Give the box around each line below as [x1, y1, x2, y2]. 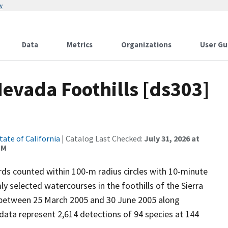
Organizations [121, 40, 172, 49]
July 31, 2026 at [144, 133, 199, 144]
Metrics [67, 40, 93, 49]
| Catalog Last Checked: [60, 133, 144, 144]
